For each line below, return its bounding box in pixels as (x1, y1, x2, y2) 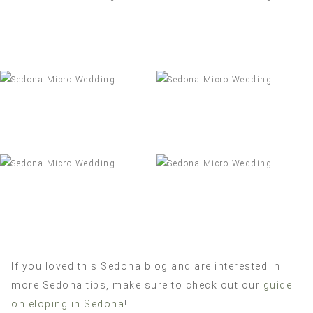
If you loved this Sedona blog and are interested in (11, 261, 281, 272)
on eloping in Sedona (11, 298, 124, 310)
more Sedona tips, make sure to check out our (11, 279, 263, 291)
